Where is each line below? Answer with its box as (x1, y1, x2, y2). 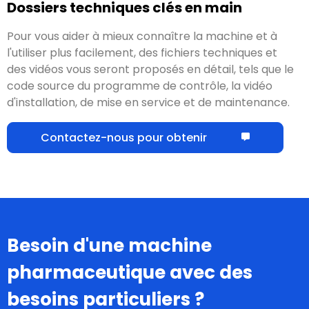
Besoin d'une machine (7, 232, 212, 258)
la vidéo (231, 77, 272, 94)
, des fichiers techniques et (134, 44, 277, 61)
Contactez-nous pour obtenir (41, 129, 207, 146)
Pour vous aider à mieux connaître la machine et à (7, 28, 277, 44)
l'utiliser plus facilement (7, 44, 134, 61)
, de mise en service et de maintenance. (75, 94, 290, 110)
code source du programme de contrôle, (7, 77, 231, 94)
